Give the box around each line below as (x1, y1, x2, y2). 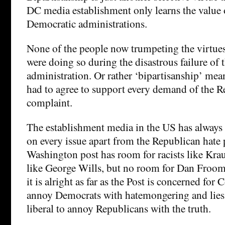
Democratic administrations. (27, 16, 147, 31)
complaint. (27, 95, 72, 110)
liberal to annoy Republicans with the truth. (27, 201, 211, 216)
